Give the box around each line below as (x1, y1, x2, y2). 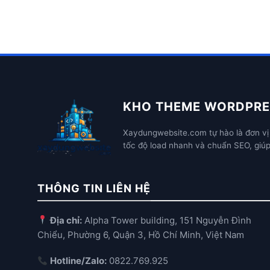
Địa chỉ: (50, 214, 83, 226)
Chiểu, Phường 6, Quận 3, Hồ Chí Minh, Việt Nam (37, 228, 244, 240)
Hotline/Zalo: (50, 255, 107, 266)
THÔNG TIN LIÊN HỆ (37, 182, 151, 195)
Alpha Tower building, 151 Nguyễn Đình (82, 214, 252, 226)
